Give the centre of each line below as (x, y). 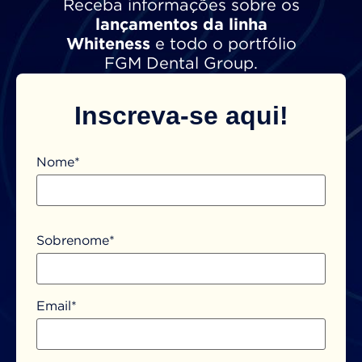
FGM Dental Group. (181, 63)
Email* (57, 306)
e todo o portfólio (223, 44)
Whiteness (108, 44)
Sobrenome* (76, 241)
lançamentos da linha (181, 25)
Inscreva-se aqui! (181, 115)
